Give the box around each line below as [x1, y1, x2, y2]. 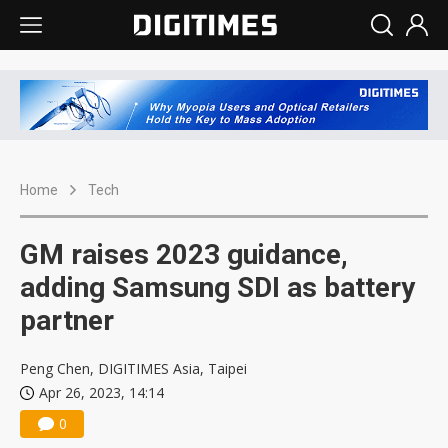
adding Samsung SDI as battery [20, 271, 415, 305]
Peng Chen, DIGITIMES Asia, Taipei [20, 359, 247, 379]
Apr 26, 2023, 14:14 [39, 383, 164, 403]
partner [20, 304, 114, 338]
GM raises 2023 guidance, [20, 238, 348, 272]
